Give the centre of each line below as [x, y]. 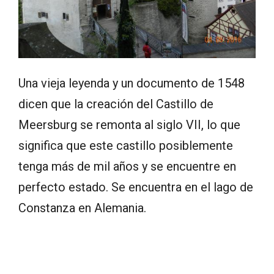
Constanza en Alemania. [82, 208]
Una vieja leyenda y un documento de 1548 [131, 83]
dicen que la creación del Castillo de [116, 104]
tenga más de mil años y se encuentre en [127, 166]
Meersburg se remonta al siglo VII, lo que [129, 124]
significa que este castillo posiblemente [126, 145]
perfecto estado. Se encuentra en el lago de [136, 187]
